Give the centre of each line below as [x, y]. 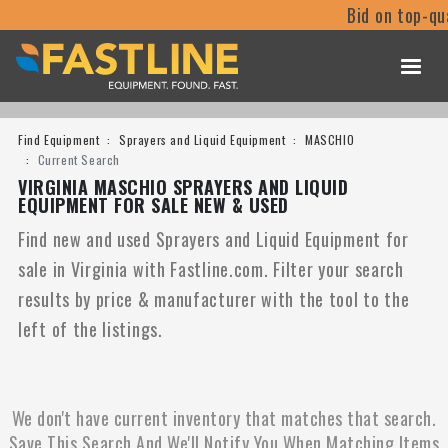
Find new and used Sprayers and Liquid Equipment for [213, 239]
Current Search [79, 159]
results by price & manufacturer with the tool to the [214, 299]
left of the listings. [90, 329]
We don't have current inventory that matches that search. [224, 418]
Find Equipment [59, 139]
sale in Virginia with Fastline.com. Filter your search [211, 269]
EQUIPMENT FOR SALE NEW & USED [153, 205]
